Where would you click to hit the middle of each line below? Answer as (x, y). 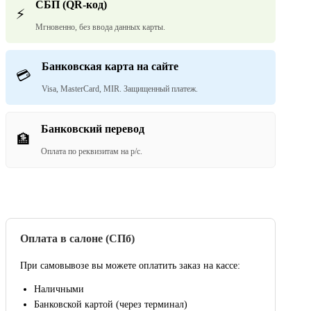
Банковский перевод (93, 129)
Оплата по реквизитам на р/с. (92, 152)
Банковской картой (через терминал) (111, 304)
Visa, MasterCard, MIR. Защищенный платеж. (120, 89)
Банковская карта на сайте (110, 67)
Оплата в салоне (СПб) (77, 239)
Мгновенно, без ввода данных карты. (100, 27)
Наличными (59, 289)
